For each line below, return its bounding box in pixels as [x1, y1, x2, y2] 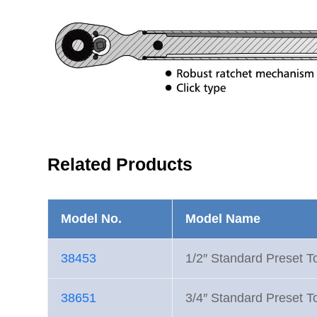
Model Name [185, 212, 261, 226]
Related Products [47, 154, 193, 175]
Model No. [61, 212, 122, 226]
